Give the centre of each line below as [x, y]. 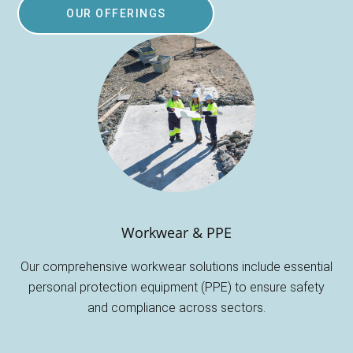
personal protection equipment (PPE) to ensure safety [176, 287]
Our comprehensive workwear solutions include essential [176, 266]
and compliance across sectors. [176, 307]
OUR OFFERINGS [116, 13]
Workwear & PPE [176, 232]
